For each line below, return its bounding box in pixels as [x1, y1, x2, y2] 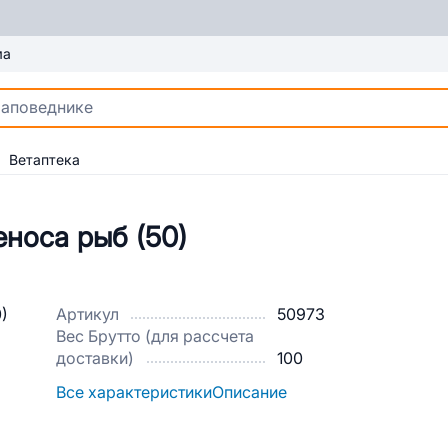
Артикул [56, 306, 119, 323]
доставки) [56, 350, 134, 367]
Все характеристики [56, 384, 212, 401]
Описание [212, 384, 287, 401]
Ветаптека [9, 152, 80, 168]
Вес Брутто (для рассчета [56, 328, 254, 345]
